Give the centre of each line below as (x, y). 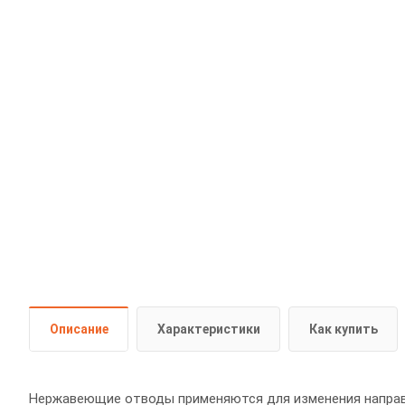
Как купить (344, 329)
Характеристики (209, 329)
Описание (79, 329)
